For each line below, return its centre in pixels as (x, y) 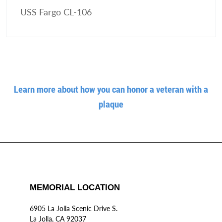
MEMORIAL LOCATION (75, 188)
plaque (111, 104)
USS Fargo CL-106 (56, 12)
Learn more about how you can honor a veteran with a (111, 89)
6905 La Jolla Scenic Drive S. (74, 208)
